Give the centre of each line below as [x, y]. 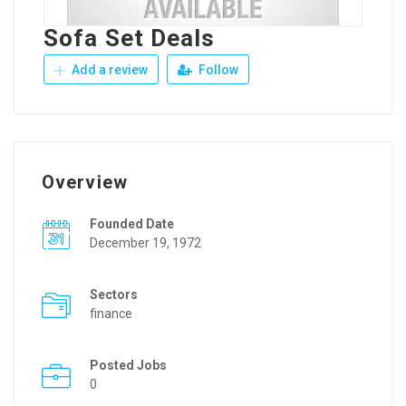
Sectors [114, 295]
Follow [217, 70]
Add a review [108, 70]
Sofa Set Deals [130, 38]
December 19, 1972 [145, 243]
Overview [85, 182]
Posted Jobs [128, 365]
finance [111, 314]
